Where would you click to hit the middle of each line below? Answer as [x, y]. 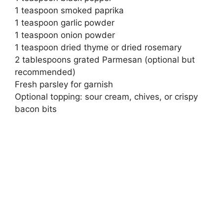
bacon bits [36, 109]
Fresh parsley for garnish [64, 84]
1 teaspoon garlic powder [65, 23]
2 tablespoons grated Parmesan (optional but [105, 60]
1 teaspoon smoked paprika [69, 10]
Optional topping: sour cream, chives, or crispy [106, 97]
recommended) [45, 72]
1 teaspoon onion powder [65, 35]
